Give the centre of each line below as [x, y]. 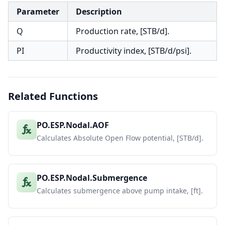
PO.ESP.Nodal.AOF [73, 125]
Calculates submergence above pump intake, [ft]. [120, 191]
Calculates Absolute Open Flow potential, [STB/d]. [120, 138]
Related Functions [53, 96]
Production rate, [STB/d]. [123, 31]
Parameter [38, 12]
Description [99, 12]
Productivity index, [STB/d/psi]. [134, 51]
